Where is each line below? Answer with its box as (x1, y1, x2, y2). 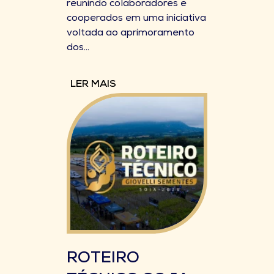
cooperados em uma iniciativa (67, 14, 206, 24)
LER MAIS (70, 80, 116, 90)
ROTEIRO (67, 251, 139, 267)
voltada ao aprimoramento (67, 29, 194, 39)
